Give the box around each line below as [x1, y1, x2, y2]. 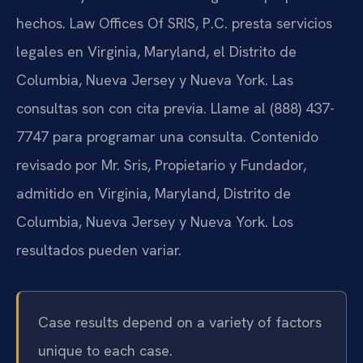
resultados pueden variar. [16, 241, 181, 260]
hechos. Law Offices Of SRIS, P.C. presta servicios [16, 14, 332, 33]
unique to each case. [38, 341, 173, 361]
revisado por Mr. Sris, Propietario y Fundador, [16, 156, 306, 175]
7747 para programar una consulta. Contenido [16, 127, 318, 147]
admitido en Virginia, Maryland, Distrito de [16, 184, 291, 203]
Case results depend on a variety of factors [38, 313, 322, 332]
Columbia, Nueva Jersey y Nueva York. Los [16, 212, 293, 232]
